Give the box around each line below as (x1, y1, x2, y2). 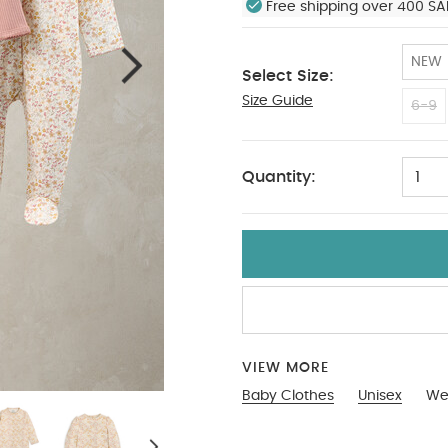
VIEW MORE (242, 361, 329, 375)
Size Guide (242, 94, 313, 108)
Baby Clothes (242, 389, 334, 403)
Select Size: (242, 68, 334, 84)
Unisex (358, 389, 402, 403)
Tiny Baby (254, 98, 332, 115)
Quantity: (242, 169, 316, 185)
